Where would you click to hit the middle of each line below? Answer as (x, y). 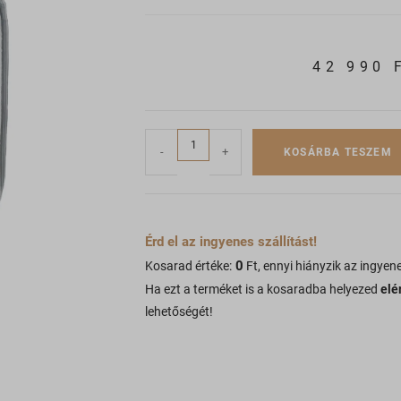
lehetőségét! (179, 311)
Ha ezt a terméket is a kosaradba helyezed (263, 289)
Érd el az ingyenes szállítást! (231, 242)
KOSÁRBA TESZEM (338, 152)
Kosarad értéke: (188, 266)
